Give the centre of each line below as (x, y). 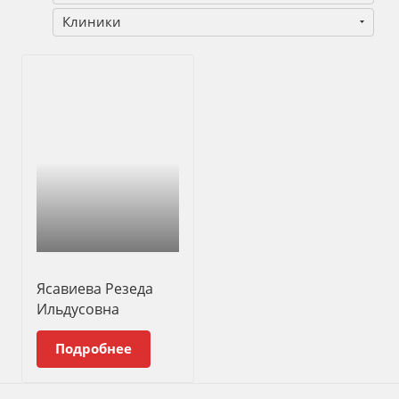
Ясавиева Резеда (95, 288)
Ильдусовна (78, 309)
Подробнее (94, 348)
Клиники (92, 21)
